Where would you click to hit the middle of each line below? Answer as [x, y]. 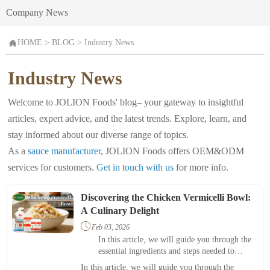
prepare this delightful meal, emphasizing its [174, 262]
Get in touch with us [135, 168]
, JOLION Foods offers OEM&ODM [173, 151]
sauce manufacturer [64, 151]
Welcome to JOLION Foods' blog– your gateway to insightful [126, 102]
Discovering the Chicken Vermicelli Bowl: [165, 197]
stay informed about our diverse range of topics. [99, 135]
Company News [37, 12]
